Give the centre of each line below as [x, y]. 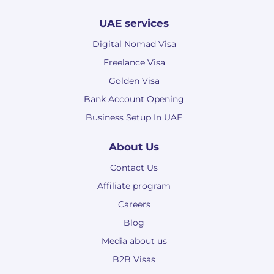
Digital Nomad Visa [134, 44]
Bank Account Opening [134, 99]
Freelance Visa [134, 63]
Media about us [134, 241]
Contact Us [134, 168]
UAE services [134, 24]
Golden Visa [134, 81]
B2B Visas [134, 260]
